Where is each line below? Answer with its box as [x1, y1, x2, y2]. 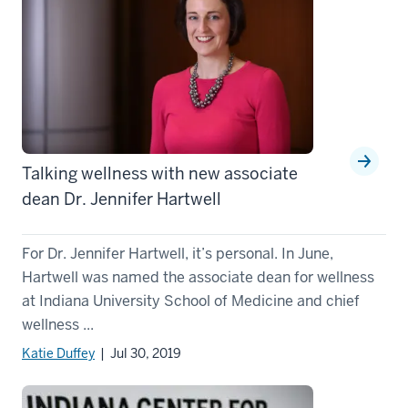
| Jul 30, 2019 [95, 345, 181, 362]
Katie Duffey [22, 345, 95, 362]
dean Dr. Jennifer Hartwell [22, 189, 221, 210]
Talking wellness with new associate [22, 163, 298, 185]
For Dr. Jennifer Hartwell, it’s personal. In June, [22, 244, 333, 264]
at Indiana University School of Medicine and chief [22, 291, 360, 311]
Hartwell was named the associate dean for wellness [22, 268, 374, 288]
